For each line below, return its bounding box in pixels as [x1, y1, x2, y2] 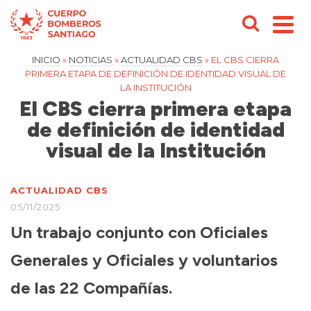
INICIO [32, 54, 60, 65]
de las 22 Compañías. [10, 278, 172, 298]
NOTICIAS [69, 54, 112, 65]
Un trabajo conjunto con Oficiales [10, 222, 268, 242]
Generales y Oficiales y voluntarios [10, 250, 278, 270]
